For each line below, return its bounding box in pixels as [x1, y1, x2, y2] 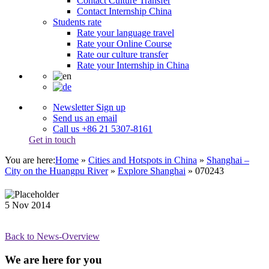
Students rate [53, 17, 101, 27]
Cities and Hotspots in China [88, 155, 197, 165]
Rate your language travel [77, 28, 174, 38]
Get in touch [29, 134, 76, 145]
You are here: [5, 155, 55, 165]
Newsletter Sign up [53, 102, 125, 112]
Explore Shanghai [118, 166, 186, 176]
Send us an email [53, 113, 117, 123]
